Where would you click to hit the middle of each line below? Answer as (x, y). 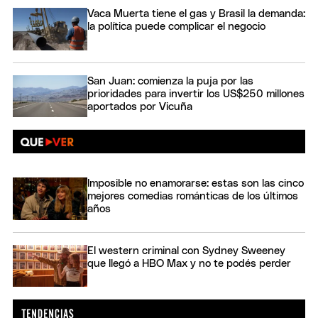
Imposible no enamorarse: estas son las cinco (196, 184)
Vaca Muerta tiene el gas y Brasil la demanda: (196, 14)
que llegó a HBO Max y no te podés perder (189, 263)
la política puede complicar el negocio (176, 27)
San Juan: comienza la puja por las (170, 81)
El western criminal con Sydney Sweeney (186, 251)
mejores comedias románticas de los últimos (193, 197)
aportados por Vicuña (140, 106)
